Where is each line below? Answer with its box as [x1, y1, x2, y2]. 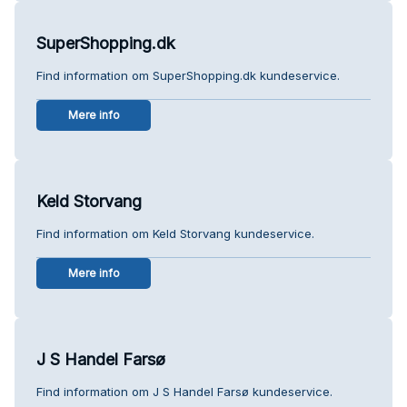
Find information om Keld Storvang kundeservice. [36, 225, 314, 241]
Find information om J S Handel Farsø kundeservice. [36, 383, 333, 399]
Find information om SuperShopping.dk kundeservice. [36, 67, 340, 83]
